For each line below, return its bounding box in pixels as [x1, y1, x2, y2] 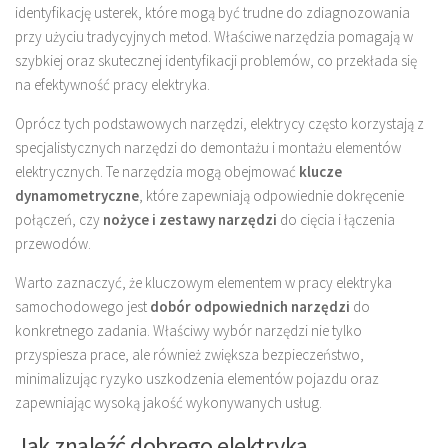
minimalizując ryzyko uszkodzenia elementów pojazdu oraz [15, 368, 379, 388]
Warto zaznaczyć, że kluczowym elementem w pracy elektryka [15, 272, 392, 292]
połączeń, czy [15, 209, 103, 229]
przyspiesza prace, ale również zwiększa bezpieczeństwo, [15, 344, 364, 364]
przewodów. [15, 233, 91, 253]
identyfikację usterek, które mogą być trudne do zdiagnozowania [15, 2, 410, 22]
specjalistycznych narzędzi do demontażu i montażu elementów [15, 137, 401, 157]
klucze [299, 161, 342, 181]
